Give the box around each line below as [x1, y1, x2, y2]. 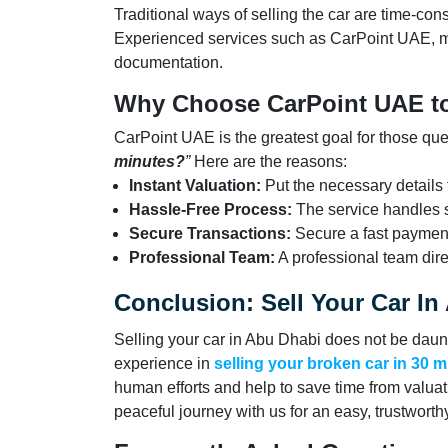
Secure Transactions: [129, 224, 295, 242]
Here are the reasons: [190, 152, 351, 170]
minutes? [114, 152, 185, 170]
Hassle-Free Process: [129, 200, 292, 218]
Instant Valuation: [129, 176, 261, 194]
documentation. [114, 53, 223, 71]
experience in [114, 354, 214, 372]
